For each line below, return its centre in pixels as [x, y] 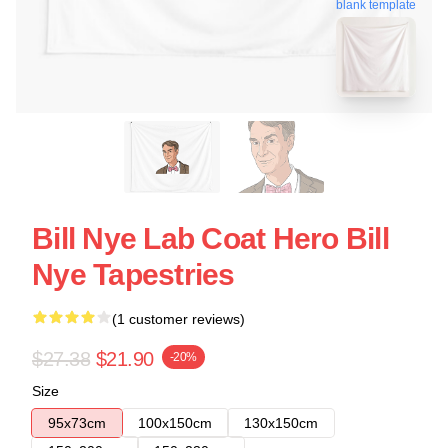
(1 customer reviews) [178, 319]
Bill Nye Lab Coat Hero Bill [210, 238]
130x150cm [281, 423]
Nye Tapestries [133, 274]
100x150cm [175, 423]
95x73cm [77, 423]
